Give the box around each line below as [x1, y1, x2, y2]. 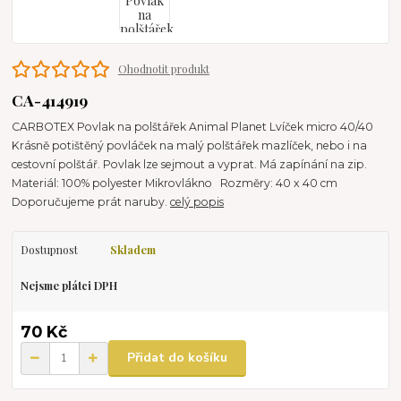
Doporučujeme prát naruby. [12, 195, 171, 209]
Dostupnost [20, 243, 78, 258]
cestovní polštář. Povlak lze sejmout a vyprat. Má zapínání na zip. [12, 158, 373, 172]
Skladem [109, 243, 156, 258]
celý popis [170, 195, 225, 209]
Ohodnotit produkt [117, 61, 209, 76]
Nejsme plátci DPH [20, 278, 117, 294]
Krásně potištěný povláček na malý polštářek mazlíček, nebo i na [12, 139, 368, 153]
